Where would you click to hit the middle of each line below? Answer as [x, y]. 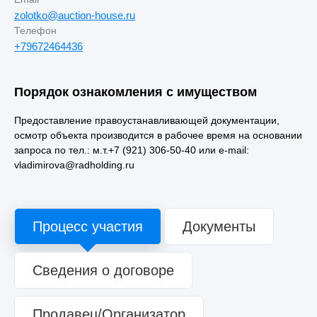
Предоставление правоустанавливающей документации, [147, 121]
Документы [219, 227]
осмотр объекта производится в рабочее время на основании [158, 136]
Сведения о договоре [103, 271]
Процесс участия [88, 227]
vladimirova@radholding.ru [74, 165]
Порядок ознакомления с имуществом [136, 92]
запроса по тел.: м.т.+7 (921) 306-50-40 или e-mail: [132, 150]
